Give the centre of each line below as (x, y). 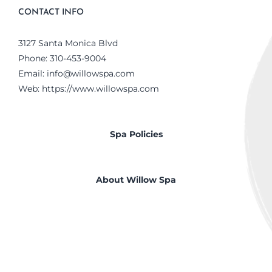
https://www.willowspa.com (100, 89)
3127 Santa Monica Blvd (68, 43)
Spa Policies (136, 134)
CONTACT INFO (51, 12)
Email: (32, 73)
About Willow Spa (136, 180)
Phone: (34, 58)
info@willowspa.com (91, 73)
